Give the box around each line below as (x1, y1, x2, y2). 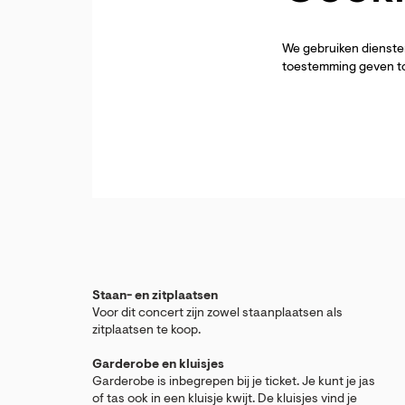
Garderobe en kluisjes (92, 358, 229, 372)
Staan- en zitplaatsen (92, 289, 218, 303)
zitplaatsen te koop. (92, 324, 201, 337)
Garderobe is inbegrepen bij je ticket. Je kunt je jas (92, 375, 375, 389)
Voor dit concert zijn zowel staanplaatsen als (92, 306, 343, 320)
